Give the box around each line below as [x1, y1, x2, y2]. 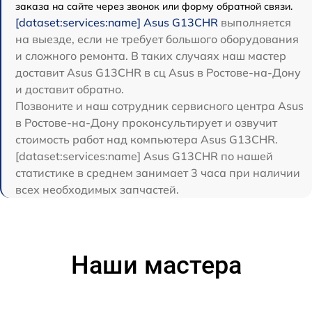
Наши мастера [70, 251, 242, 281]
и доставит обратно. [15, 82, 124, 97]
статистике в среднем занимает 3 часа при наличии [15, 166, 300, 180]
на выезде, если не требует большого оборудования [15, 32, 299, 47]
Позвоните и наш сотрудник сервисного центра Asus [15, 99, 304, 114]
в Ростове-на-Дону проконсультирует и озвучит [15, 116, 277, 130]
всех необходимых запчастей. [15, 182, 179, 197]
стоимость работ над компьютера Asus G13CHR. [15, 132, 278, 147]
